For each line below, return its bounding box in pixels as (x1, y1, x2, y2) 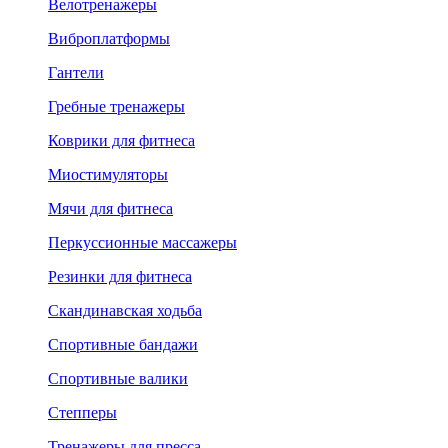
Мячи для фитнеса (48, 199, 173, 217)
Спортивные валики (48, 369, 188, 387)
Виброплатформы (48, 29, 170, 47)
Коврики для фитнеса (48, 131, 195, 149)
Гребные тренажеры (48, 97, 185, 115)
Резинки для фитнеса (48, 267, 192, 285)
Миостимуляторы (48, 165, 168, 183)
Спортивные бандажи (48, 335, 198, 353)
